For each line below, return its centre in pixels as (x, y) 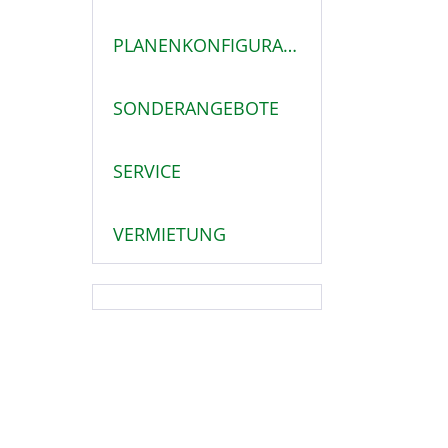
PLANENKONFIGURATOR (290, 45)
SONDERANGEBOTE (196, 108)
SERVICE (147, 171)
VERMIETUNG (169, 234)
